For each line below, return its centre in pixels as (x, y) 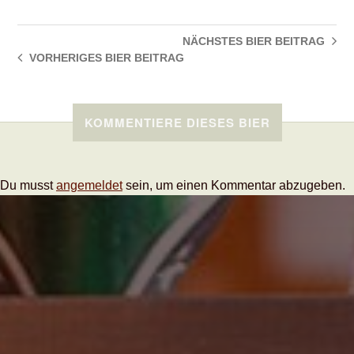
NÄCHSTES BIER (227, 41)
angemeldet (89, 185)
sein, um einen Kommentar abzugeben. (234, 185)
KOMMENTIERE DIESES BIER (177, 122)
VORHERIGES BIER (81, 58)
